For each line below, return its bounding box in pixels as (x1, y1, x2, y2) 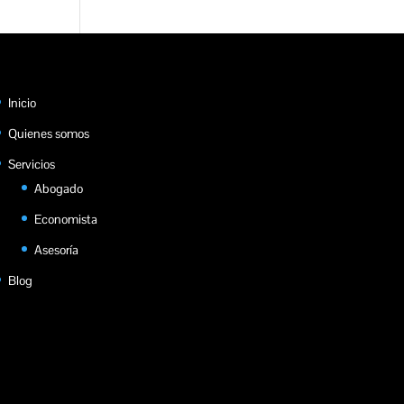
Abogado (33, 180, 83, 197)
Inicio (7, 95, 36, 112)
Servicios (7, 156, 55, 173)
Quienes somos (7, 125, 89, 142)
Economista (33, 211, 97, 228)
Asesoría (33, 242, 78, 259)
